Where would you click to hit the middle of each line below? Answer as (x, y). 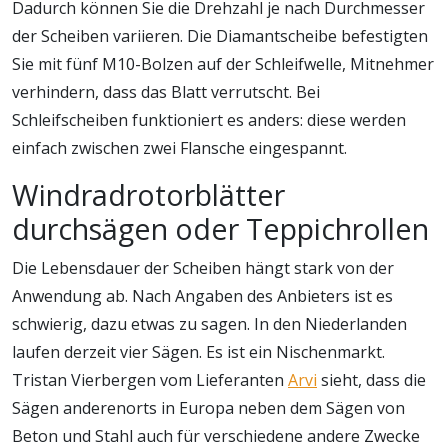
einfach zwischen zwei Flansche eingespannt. (179, 147)
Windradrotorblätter (148, 194)
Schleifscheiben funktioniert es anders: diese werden (209, 119)
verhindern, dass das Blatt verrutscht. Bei (166, 91)
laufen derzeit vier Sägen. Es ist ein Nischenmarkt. (198, 351)
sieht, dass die (371, 379)
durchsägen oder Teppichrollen (220, 228)
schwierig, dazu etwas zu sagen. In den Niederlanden (209, 323)
